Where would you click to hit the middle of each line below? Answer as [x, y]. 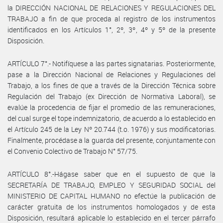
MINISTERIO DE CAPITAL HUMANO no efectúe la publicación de [111, 196]
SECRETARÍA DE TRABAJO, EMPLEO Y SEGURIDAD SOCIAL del [111, 185]
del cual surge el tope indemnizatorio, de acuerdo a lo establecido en [111, 118]
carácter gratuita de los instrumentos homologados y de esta [111, 207]
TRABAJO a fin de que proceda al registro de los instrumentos [111, 18]
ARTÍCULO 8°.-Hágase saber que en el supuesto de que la [111, 174]
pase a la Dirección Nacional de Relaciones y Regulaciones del [111, 74]
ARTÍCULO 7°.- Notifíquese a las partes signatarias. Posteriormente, [111, 63]
